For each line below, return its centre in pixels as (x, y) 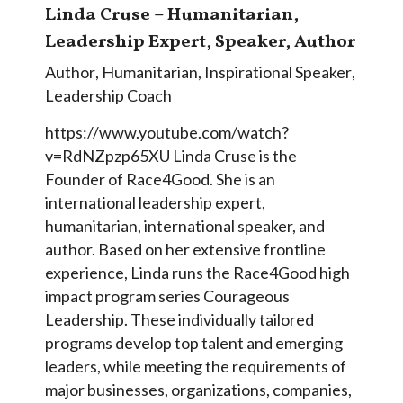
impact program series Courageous (167, 296)
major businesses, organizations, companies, (198, 389)
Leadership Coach (108, 95)
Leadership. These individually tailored (179, 319)
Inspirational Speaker (278, 72)
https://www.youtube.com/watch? (167, 132)
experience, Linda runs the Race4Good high (197, 272)
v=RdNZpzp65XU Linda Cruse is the (171, 155)
